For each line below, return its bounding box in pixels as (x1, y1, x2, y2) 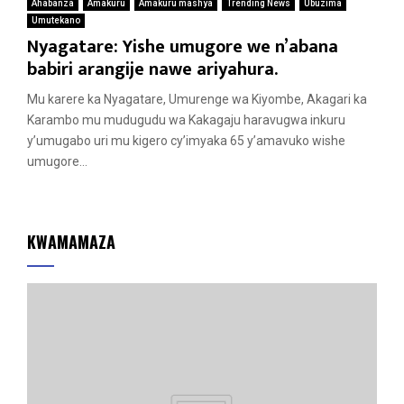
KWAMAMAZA (27, 229, 115, 253)
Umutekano (32, 14, 80, 25)
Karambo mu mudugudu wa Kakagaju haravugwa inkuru (27, 112, 345, 127)
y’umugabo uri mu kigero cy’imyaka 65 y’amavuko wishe (27, 133, 345, 148)
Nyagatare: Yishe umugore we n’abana (27, 31, 338, 62)
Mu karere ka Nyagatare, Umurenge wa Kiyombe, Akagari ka (27, 91, 367, 106)
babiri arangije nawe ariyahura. (27, 53, 278, 85)
